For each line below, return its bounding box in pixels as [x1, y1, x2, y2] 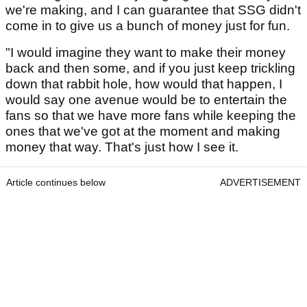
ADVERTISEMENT [220, 177, 301, 188]
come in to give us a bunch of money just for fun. [5, 19, 290, 34]
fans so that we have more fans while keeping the [5, 108, 296, 123]
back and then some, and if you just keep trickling [5, 61, 295, 76]
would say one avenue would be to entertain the [5, 93, 287, 108]
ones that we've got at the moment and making [5, 124, 280, 139]
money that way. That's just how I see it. [5, 140, 238, 155]
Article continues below [6, 177, 106, 188]
